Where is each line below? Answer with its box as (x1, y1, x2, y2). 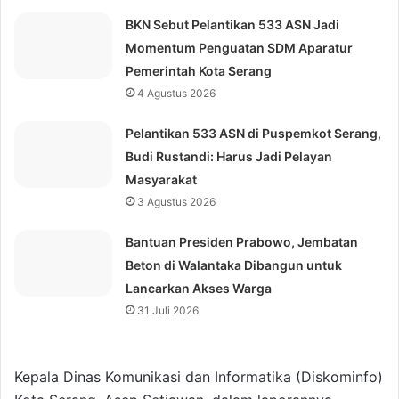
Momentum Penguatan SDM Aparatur (126, 40, 354, 56)
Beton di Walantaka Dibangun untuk (126, 257, 343, 273)
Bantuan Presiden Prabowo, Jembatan (126, 234, 359, 250)
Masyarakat (126, 172, 198, 188)
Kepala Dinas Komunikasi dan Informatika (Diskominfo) (14, 368, 383, 387)
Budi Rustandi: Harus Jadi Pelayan (126, 149, 333, 165)
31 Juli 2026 (137, 304, 199, 318)
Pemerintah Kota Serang (126, 63, 273, 79)
